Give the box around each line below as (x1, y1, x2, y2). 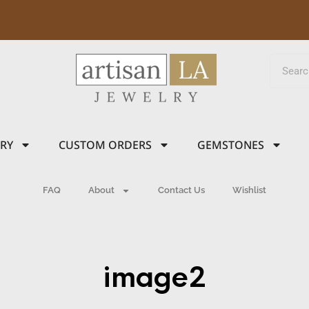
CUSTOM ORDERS (59, 137, 152, 152)
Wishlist (232, 185, 266, 195)
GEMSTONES (197, 137, 264, 152)
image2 (103, 260, 206, 295)
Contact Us (158, 185, 205, 195)
